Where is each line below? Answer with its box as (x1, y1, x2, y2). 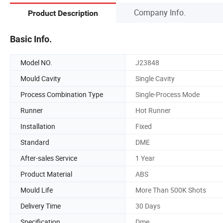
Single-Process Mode (135, 89, 200, 99)
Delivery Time (20, 201, 61, 211)
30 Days (135, 201, 160, 211)
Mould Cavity (20, 73, 61, 83)
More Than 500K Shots (135, 185, 206, 195)
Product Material (20, 169, 72, 179)
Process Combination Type (20, 89, 103, 99)
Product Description (28, 8, 98, 18)
